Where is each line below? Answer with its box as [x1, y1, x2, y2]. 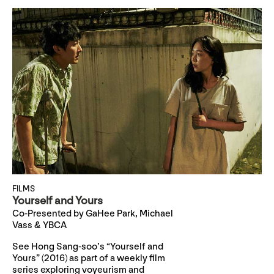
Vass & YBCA [12, 220, 67, 232]
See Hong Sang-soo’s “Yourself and [12, 241, 163, 253]
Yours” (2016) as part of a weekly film [12, 253, 165, 265]
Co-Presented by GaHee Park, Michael [12, 208, 173, 220]
